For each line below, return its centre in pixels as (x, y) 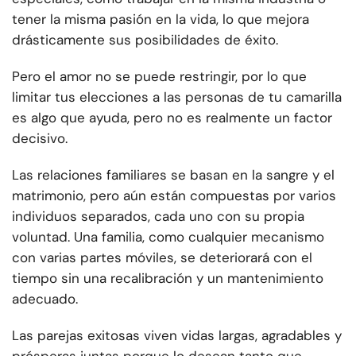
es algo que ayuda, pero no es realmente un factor (172, 118)
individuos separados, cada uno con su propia (158, 217)
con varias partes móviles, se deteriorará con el (162, 258)
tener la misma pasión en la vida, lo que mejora (161, 19)
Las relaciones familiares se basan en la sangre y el (173, 175)
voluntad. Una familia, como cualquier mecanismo (168, 237)
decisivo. (40, 139)
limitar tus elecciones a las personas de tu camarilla (177, 97)
